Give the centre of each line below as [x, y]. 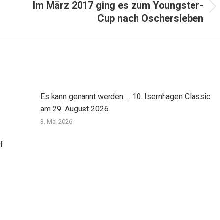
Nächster [48, 12]
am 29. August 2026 [74, 109]
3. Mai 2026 [56, 122]
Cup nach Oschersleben [150, 18]
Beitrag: [45, 24]
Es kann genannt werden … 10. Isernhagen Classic [125, 96]
